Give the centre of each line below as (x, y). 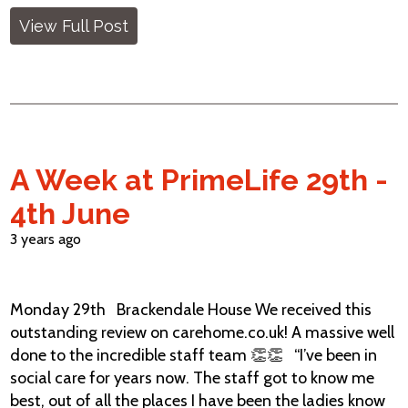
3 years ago (46, 239)
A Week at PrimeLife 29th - (199, 180)
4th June (71, 214)
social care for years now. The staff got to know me (193, 378)
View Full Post (74, 26)
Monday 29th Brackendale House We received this (191, 310)
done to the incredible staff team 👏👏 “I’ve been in (194, 355)
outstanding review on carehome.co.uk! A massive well (203, 332)
